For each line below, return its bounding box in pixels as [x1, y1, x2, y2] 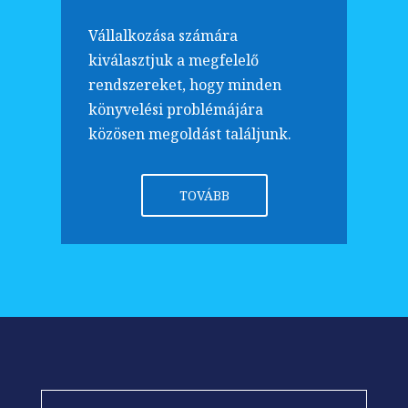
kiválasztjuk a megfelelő [88, 49, 260, 70]
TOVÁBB [178, 186, 229, 204]
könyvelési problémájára [88, 98, 264, 119]
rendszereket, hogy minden [88, 74, 282, 95]
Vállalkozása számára [88, 25, 239, 46]
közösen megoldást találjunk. [88, 123, 292, 144]
